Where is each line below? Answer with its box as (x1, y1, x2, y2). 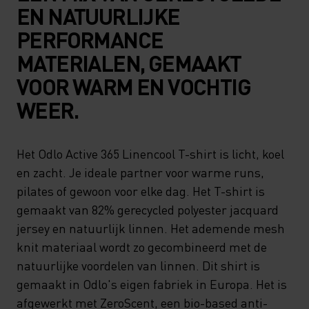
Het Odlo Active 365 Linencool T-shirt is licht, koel (17, 146, 284, 161)
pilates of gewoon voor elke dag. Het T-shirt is (17, 183, 265, 199)
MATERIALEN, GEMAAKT (17, 49, 241, 77)
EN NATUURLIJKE (17, 2, 180, 30)
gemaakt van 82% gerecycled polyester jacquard (17, 201, 279, 217)
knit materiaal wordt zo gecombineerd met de (17, 239, 267, 255)
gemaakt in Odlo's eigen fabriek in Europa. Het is (17, 276, 287, 292)
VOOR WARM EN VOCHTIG (17, 72, 250, 101)
